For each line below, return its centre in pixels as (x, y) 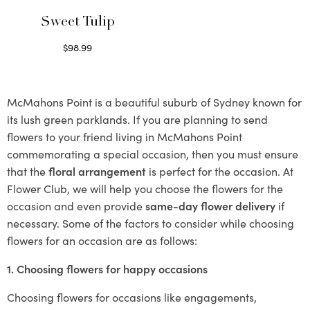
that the (28, 171)
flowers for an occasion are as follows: (102, 240)
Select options (77, 63)
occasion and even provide (76, 205)
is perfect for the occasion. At (220, 171)
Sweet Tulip (77, 22)
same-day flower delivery (210, 205)
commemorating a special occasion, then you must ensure (153, 153)
